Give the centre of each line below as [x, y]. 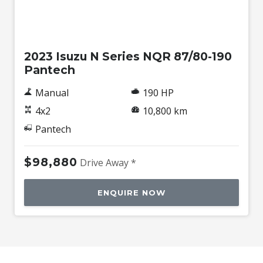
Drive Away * [108, 163]
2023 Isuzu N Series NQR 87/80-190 [128, 57]
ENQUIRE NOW [131, 193]
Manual [52, 93]
